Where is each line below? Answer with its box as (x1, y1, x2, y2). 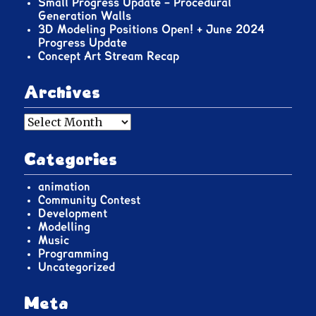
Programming (38, 248, 109, 260)
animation (38, 181, 91, 193)
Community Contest (38, 194, 141, 206)
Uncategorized (38, 261, 116, 273)
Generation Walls (38, 10, 132, 22)
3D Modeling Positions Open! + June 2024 (38, 23, 265, 35)
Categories (24, 152, 118, 168)
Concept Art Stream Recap (38, 50, 180, 62)
